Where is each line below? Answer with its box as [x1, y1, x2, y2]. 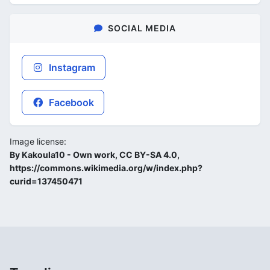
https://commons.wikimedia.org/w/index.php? [10, 162, 202, 173]
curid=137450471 [10, 175, 83, 186]
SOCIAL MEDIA [108, 22, 176, 33]
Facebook [46, 96, 94, 108]
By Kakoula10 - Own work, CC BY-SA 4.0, [10, 149, 180, 160]
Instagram [46, 61, 95, 74]
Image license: [10, 136, 66, 146]
